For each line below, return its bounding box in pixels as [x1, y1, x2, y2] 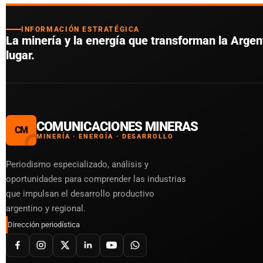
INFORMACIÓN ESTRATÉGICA [21, 25, 140, 33]
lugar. [6, 48, 35, 62]
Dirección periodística [8, 220, 80, 229]
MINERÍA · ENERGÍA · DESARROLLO [36, 133, 174, 141]
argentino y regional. [6, 203, 86, 214]
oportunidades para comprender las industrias [6, 173, 186, 184]
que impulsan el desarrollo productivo [6, 188, 154, 199]
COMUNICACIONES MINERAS [36, 119, 198, 134]
